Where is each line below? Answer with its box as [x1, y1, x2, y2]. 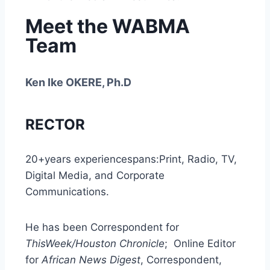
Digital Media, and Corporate [25, 169, 165, 181]
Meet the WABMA [25, 14, 190, 38]
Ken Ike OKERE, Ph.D [25, 76, 131, 89]
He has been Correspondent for [25, 221, 179, 233]
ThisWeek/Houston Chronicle [25, 237, 165, 250]
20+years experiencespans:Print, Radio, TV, [25, 153, 237, 165]
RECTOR [25, 116, 85, 133]
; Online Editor [165, 237, 236, 250]
